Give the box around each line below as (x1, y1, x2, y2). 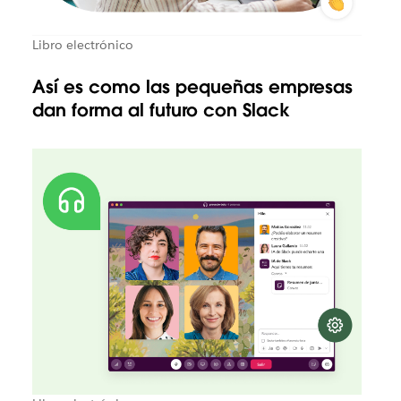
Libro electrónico (31, 37, 133, 54)
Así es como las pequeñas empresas (31, 75, 353, 99)
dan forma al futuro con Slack (31, 98, 290, 123)
